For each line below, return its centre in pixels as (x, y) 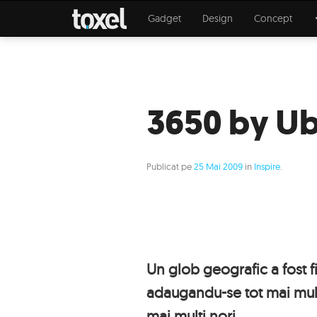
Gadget (164, 18)
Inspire (267, 166)
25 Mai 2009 (218, 166)
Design (217, 18)
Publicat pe (170, 166)
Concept (273, 18)
